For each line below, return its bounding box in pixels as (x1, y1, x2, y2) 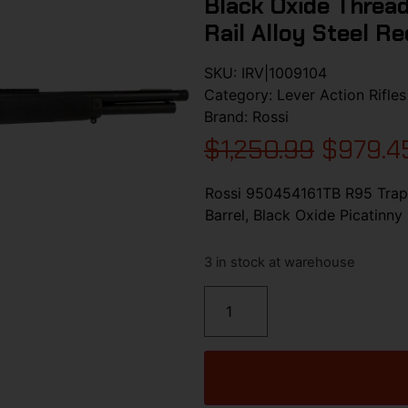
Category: (204, 85, 277, 104)
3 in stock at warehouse (204, 254, 355, 271)
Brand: (204, 107, 252, 126)
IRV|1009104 (241, 63, 327, 82)
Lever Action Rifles (277, 85, 406, 104)
